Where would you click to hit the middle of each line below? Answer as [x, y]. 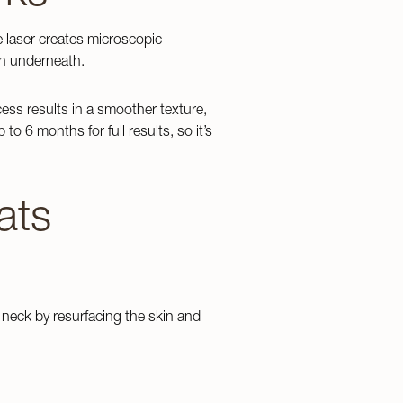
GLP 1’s [83, 336]
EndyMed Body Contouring [142, 184]
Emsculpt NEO [103, 155]
